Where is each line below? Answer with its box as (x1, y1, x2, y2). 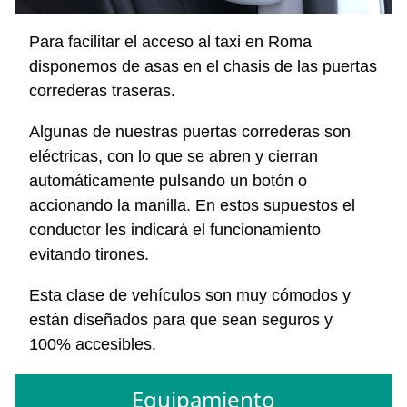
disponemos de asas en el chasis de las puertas (29, 57, 377, 76)
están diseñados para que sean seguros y (29, 311, 333, 330)
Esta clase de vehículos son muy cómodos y (29, 286, 351, 305)
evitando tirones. (29, 245, 149, 264)
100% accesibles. (29, 335, 156, 354)
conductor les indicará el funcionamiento (29, 221, 321, 240)
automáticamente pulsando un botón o (29, 172, 307, 191)
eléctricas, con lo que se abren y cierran (29, 147, 318, 166)
